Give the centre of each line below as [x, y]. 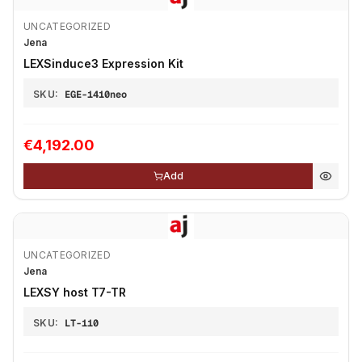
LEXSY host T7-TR [75, 292]
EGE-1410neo [96, 95]
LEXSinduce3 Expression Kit [103, 63]
